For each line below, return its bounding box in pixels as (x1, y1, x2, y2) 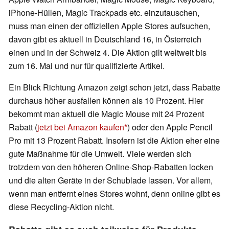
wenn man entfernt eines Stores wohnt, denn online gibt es (9, 188, 220, 200)
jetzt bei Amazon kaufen (37, 121, 124, 133)
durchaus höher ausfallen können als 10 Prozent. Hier (9, 95, 203, 107)
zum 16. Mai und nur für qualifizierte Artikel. (9, 60, 165, 72)
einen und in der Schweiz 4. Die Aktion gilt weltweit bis (9, 47, 207, 59)
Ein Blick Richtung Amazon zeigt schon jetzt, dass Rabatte (9, 81, 220, 94)
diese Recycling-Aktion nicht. (9, 201, 114, 213)
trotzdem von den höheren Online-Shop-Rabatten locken (9, 161, 213, 173)
